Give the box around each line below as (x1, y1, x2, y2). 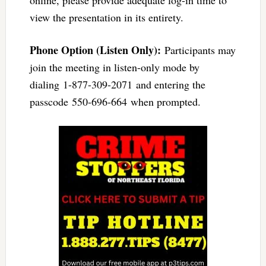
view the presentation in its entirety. (29, 9, 183, 24)
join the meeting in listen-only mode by (29, 59, 199, 74)
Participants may (160, 42, 236, 57)
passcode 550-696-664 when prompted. (29, 94, 201, 109)
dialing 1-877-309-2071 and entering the (29, 77, 205, 91)
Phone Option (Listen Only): (29, 42, 161, 58)
